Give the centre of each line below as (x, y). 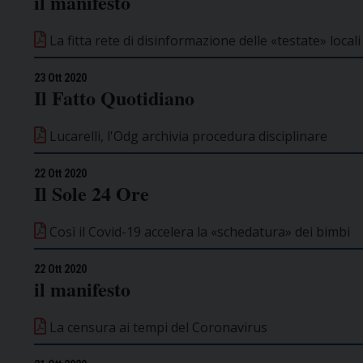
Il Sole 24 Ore (92, 193)
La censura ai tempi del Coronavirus (157, 327)
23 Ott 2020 (60, 77)
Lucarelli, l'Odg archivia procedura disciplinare (187, 136)
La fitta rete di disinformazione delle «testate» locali (203, 40)
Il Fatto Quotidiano (114, 97)
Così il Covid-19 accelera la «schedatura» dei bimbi (198, 231)
